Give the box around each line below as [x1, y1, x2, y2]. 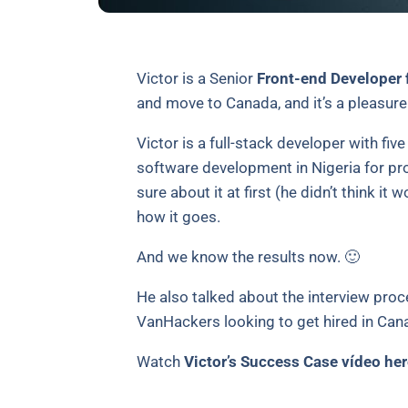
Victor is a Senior [136, 68, 257, 87]
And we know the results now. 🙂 [136, 247, 360, 266]
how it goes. [136, 207, 220, 226]
